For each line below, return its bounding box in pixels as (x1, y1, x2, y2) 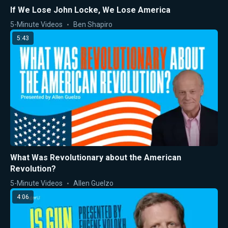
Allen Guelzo (73, 179, 113, 188)
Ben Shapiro (73, 20, 112, 28)
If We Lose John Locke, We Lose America (10, 5, 170, 15)
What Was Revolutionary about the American (10, 153, 181, 163)
